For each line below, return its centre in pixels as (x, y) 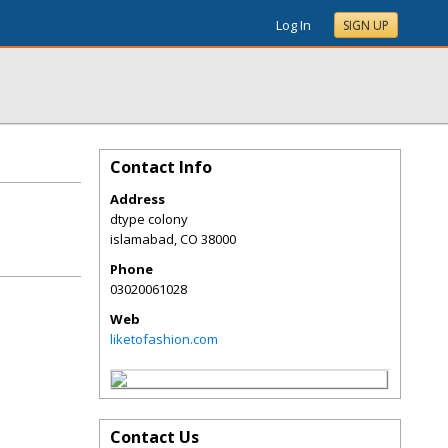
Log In (293, 25)
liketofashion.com (164, 339)
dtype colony (149, 219)
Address (137, 199)
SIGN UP (366, 25)
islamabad (142, 239)
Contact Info (161, 167)
